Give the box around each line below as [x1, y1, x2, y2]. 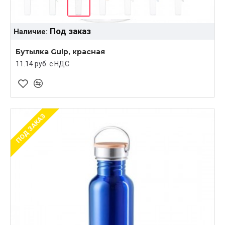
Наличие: [14, 27, 48, 36]
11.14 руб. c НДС [16, 59, 69, 68]
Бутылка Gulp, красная [16, 47, 105, 56]
